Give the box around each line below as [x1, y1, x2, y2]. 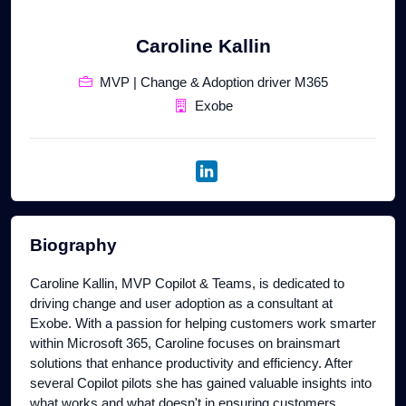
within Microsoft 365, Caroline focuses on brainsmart [30, 335, 340, 352]
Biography [30, 236, 117, 256]
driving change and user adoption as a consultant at [30, 295, 333, 312]
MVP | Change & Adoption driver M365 [99, 74, 328, 91]
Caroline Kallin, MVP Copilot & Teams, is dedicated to [30, 275, 344, 292]
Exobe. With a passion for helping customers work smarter [30, 315, 376, 332]
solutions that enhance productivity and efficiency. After [30, 355, 353, 372]
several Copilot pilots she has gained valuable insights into [30, 375, 372, 391]
